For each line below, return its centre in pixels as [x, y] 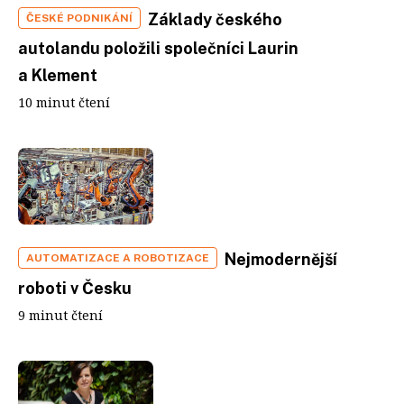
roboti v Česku [75, 288]
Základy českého [215, 19]
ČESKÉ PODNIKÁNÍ [79, 18]
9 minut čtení [60, 315]
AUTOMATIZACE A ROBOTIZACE [118, 257]
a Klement [58, 75]
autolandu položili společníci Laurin [158, 48]
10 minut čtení [64, 102]
